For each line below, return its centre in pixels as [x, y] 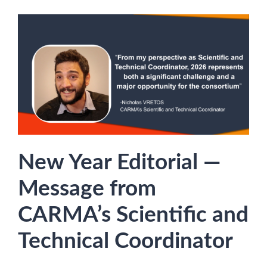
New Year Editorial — [119, 163]
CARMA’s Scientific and [133, 215]
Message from [87, 189]
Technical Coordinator [128, 241]
